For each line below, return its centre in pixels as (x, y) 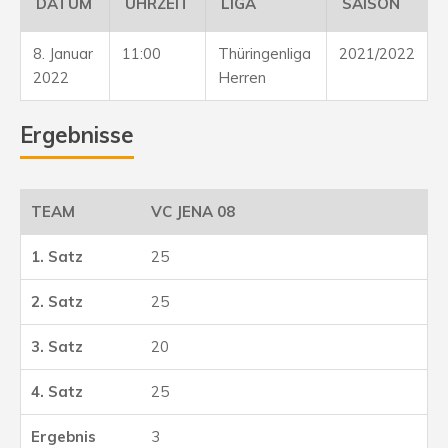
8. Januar (63, 53)
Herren (242, 77)
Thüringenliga (264, 53)
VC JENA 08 (193, 211)
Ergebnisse (77, 134)
